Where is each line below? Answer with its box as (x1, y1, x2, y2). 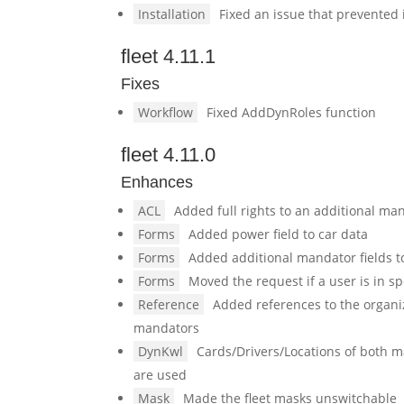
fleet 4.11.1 (121, 45, 216, 68)
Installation (138, 5, 207, 23)
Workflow (138, 104, 194, 121)
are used (133, 366, 188, 383)
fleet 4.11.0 (121, 143, 216, 166)
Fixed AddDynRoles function (207, 104, 377, 121)
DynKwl (138, 343, 184, 360)
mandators (133, 319, 200, 336)
